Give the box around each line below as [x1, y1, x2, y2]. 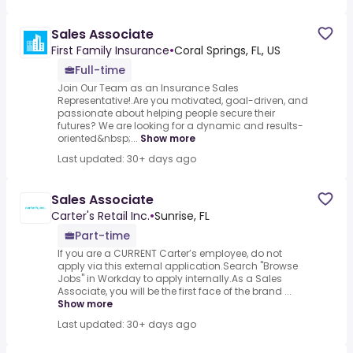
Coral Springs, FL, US [174, 43, 281, 59]
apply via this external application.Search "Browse [58, 259, 298, 273]
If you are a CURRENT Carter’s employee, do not [58, 247, 282, 261]
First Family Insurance [51, 43, 169, 59]
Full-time [75, 62, 125, 79]
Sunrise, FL [154, 208, 210, 225]
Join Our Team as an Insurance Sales [58, 81, 239, 95]
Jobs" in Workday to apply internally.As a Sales [58, 272, 282, 286]
